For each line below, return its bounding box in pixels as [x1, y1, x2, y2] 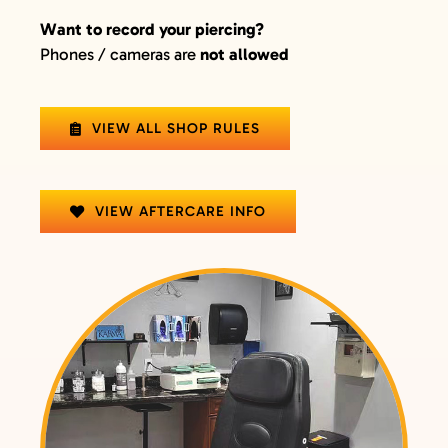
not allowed [199, 44, 289, 65]
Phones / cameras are [39, 44, 200, 65]
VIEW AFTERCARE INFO [94, 203, 266, 221]
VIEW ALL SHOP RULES [91, 120, 260, 138]
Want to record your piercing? [39, 19, 264, 40]
